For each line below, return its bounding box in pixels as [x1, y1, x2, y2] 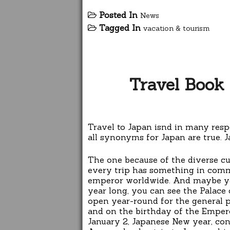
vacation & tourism [143, 24, 210, 33]
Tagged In [99, 23, 143, 33]
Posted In [99, 10, 140, 21]
